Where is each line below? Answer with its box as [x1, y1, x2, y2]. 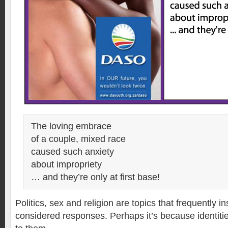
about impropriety [31, 159, 102, 169]
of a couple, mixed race [31, 134, 126, 144]
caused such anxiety [31, 147, 114, 157]
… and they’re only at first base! [31, 172, 160, 182]
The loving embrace [31, 121, 111, 131]
